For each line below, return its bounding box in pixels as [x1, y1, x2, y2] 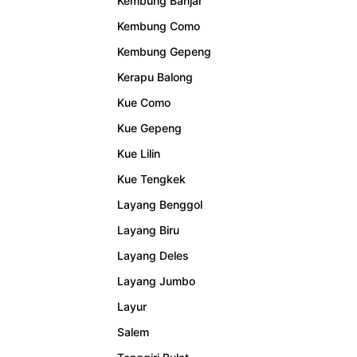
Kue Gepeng [117, 121, 182, 135]
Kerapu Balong [117, 70, 193, 84]
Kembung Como [117, 19, 200, 33]
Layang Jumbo [117, 274, 195, 288]
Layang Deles [117, 249, 189, 263]
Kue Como [117, 96, 171, 110]
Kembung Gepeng [117, 45, 211, 59]
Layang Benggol [117, 198, 202, 212]
